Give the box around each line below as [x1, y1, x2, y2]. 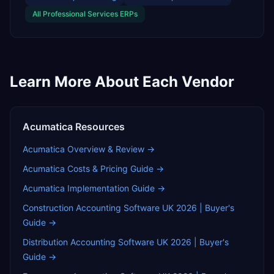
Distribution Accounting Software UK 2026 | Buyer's [23, 237, 229, 247]
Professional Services [43, 9, 118, 18]
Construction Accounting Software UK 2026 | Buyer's [23, 202, 234, 213]
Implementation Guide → [65, 183, 165, 193]
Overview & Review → [65, 144, 155, 154]
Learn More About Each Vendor [10, 73, 234, 91]
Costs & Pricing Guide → [65, 163, 164, 174]
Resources [73, 120, 125, 133]
